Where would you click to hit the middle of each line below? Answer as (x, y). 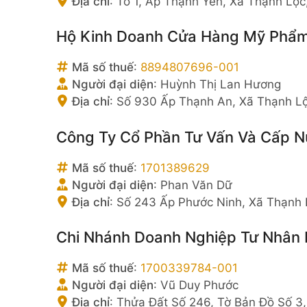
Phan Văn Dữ (196, 185)
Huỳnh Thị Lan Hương (221, 84)
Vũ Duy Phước (199, 285)
